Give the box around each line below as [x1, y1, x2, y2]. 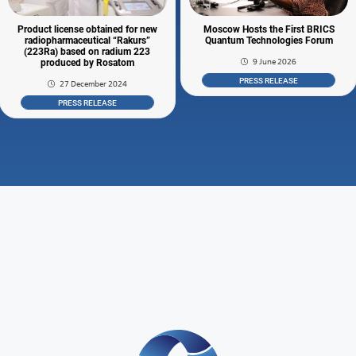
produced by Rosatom [40, 57, 134, 69]
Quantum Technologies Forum [204, 35, 333, 47]
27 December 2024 [60, 79, 128, 90]
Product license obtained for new [17, 24, 157, 36]
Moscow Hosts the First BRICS [203, 24, 335, 36]
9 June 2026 [253, 56, 297, 68]
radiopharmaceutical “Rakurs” [24, 35, 150, 47]
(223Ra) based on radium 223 [24, 46, 151, 58]
